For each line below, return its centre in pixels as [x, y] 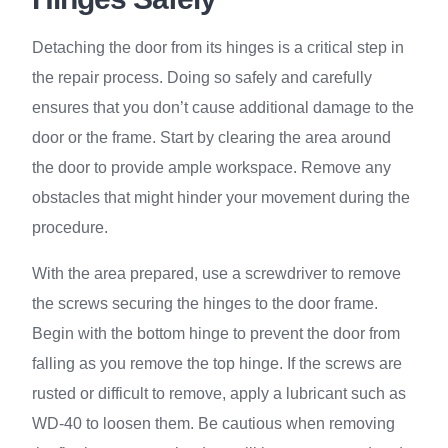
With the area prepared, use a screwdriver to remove [216, 273]
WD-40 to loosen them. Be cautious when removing [213, 423]
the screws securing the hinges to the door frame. [205, 303]
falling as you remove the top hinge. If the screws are [217, 363]
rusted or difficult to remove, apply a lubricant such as [219, 393]
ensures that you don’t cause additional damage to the [223, 107]
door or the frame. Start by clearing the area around [211, 137]
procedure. [70, 227]
